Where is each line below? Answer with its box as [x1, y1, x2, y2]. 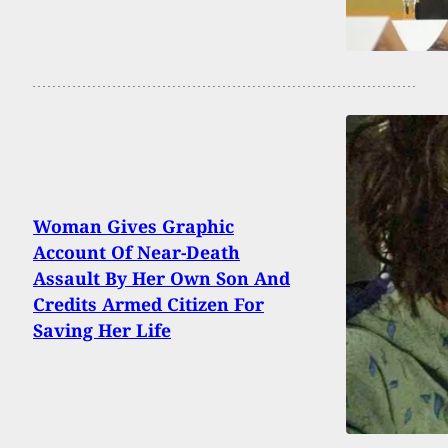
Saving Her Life [33, 318, 171, 343]
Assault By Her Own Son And [33, 266, 290, 291]
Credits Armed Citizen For [33, 292, 264, 317]
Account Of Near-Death [33, 240, 240, 265]
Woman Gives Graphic [33, 214, 234, 239]
